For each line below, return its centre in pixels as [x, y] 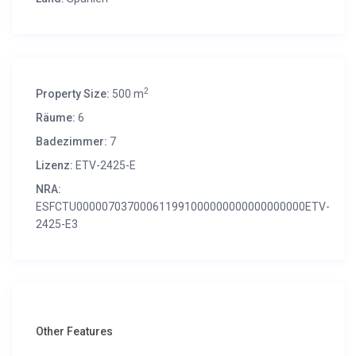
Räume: [56, 118]
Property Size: [73, 94]
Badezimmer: [72, 142]
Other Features [75, 332]
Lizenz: [55, 166]
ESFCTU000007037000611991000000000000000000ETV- [183, 207]
